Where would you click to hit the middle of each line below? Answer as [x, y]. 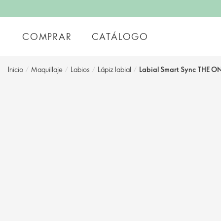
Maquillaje [47, 69]
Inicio [16, 69]
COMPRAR [47, 36]
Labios [80, 69]
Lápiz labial [114, 69]
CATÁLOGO [120, 36]
